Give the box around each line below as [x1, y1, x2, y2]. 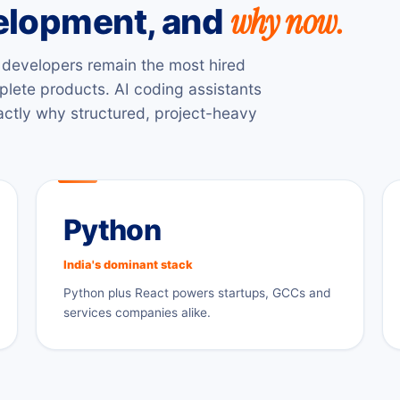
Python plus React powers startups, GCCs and [63, 285, 331, 300]
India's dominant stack [63, 257, 193, 271]
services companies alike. [63, 304, 211, 320]
